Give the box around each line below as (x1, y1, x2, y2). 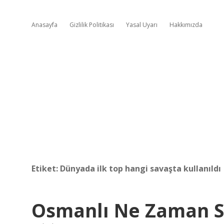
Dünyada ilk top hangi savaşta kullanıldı (60, 163, 221, 174)
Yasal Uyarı (126, 20, 157, 29)
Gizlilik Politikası (69, 20, 114, 29)
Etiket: (31, 163, 60, 174)
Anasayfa (31, 20, 57, 29)
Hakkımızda (169, 20, 202, 29)
